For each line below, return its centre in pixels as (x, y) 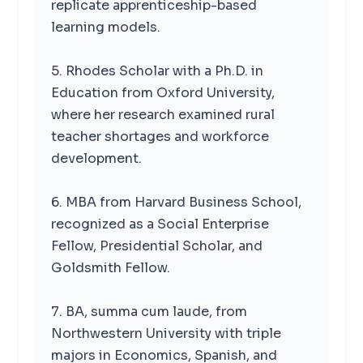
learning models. (105, 27)
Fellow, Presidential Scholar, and (156, 246)
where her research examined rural (162, 114)
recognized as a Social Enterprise (160, 224)
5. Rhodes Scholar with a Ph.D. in (157, 70)
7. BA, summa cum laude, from (149, 311)
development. (96, 158)
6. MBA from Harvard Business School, (176, 202)
